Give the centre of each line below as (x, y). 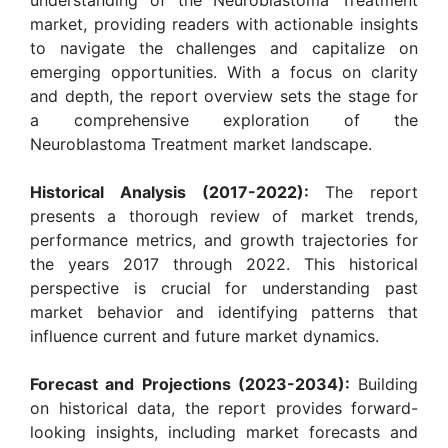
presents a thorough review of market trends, (224, 215)
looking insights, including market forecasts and (224, 431)
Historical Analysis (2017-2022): (169, 191)
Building (383, 383)
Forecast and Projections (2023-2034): (190, 383)
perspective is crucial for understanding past (224, 287)
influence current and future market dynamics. (204, 335)
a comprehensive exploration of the (224, 119)
